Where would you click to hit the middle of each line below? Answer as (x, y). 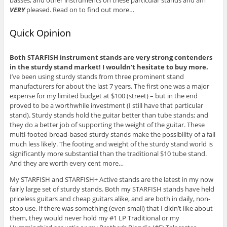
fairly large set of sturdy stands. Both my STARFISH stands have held (112, 189)
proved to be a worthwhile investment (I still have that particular (106, 106)
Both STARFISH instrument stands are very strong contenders (111, 58)
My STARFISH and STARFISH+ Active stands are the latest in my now (111, 180)
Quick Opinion (40, 33)
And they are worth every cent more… (66, 163)
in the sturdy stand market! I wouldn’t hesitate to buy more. (109, 67)
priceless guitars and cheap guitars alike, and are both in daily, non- (110, 199)
